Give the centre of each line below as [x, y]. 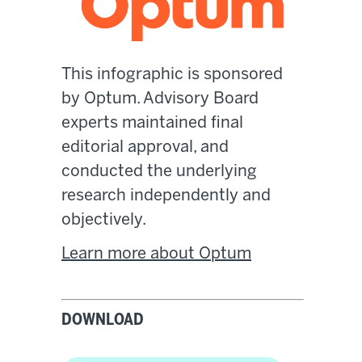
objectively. [104, 221]
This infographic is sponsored [172, 75]
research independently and [166, 196]
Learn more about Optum [156, 255]
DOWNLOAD [103, 321]
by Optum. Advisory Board [160, 99]
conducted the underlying [159, 172]
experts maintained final [152, 124]
